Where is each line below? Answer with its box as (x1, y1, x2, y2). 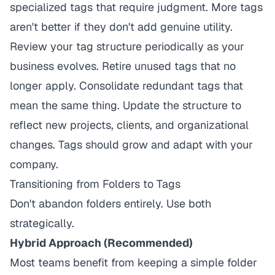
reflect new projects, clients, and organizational (10, 118, 249, 132)
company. (10, 157, 58, 171)
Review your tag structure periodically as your (10, 39, 244, 53)
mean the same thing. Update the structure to (10, 98, 241, 112)
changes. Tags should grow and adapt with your (10, 137, 253, 152)
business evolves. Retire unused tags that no (10, 59, 236, 73)
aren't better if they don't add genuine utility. (10, 20, 233, 34)
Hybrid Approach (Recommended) (10, 236, 193, 250)
